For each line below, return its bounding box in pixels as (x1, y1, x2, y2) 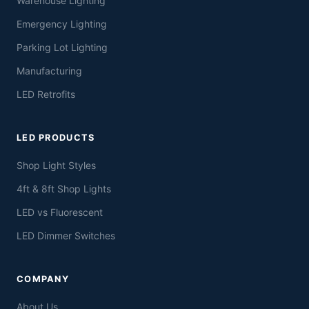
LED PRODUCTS (17, 132, 95, 143)
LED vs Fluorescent (17, 206, 103, 219)
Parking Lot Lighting (17, 41, 108, 54)
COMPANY (17, 274, 69, 285)
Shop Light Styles (17, 159, 96, 172)
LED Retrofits (17, 88, 75, 101)
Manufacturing (17, 65, 82, 77)
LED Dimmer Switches (17, 230, 115, 242)
